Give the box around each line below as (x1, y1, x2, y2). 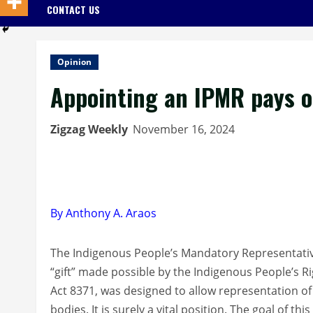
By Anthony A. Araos (50, 205, 156, 221)
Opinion (57, 55, 92, 68)
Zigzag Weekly (50, 121, 128, 137)
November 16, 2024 (133, 121, 238, 137)
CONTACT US (47, 1, 100, 17)
